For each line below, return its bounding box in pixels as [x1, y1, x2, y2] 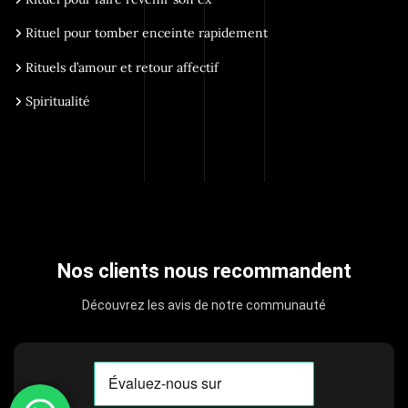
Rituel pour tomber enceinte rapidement [25, 25, 268, 42]
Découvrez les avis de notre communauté [82, 297, 326, 312]
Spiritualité [25, 93, 90, 110]
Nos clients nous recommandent [56, 259, 352, 282]
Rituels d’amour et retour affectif [25, 58, 219, 76]
